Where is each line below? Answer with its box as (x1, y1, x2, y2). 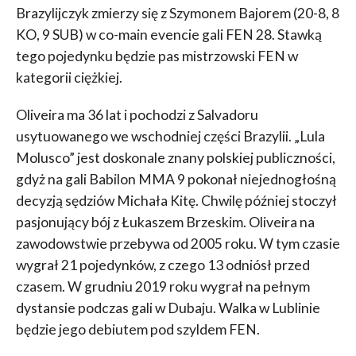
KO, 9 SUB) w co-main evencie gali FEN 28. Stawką (15, 26, 322, 44)
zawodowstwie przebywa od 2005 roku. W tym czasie (15, 235, 340, 253)
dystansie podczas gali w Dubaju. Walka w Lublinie (15, 300, 320, 317)
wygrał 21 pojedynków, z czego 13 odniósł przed (15, 257, 310, 274)
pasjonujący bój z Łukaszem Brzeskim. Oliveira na (15, 214, 315, 231)
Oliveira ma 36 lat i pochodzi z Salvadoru (15, 106, 258, 124)
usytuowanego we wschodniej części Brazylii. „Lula (15, 128, 325, 145)
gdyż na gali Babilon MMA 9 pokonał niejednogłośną (15, 171, 336, 188)
